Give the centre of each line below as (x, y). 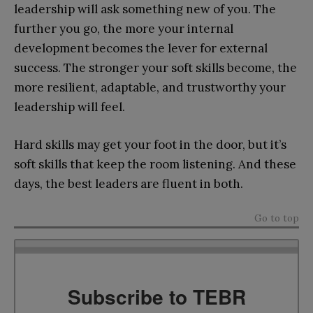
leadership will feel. (70, 107)
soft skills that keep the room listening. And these (155, 164)
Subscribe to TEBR (156, 296)
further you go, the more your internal (124, 28)
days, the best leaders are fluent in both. (129, 183)
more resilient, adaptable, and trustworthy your (150, 87)
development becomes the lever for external (141, 48)
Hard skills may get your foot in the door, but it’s (150, 144)
